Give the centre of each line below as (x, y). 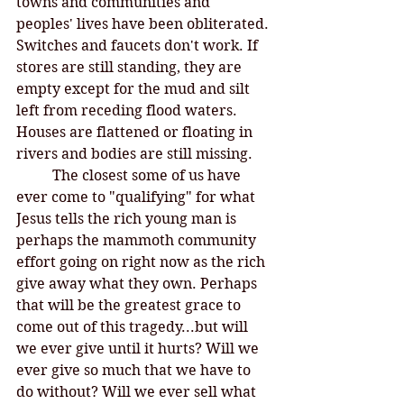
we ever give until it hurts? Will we (139, 349)
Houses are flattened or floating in (136, 132)
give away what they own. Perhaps (138, 284)
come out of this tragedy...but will (134, 327)
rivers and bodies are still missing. (136, 154)
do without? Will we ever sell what (138, 392)
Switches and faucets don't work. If (139, 46)
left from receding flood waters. (129, 110)
